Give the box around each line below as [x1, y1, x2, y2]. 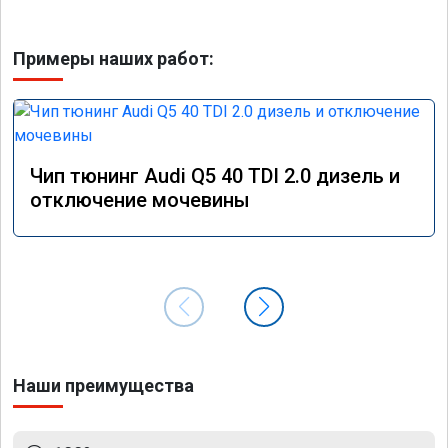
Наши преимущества [13, 375, 194, 397]
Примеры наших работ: [13, 48, 214, 70]
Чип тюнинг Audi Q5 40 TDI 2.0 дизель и [30, 164, 400, 189]
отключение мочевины [30, 188, 250, 213]
